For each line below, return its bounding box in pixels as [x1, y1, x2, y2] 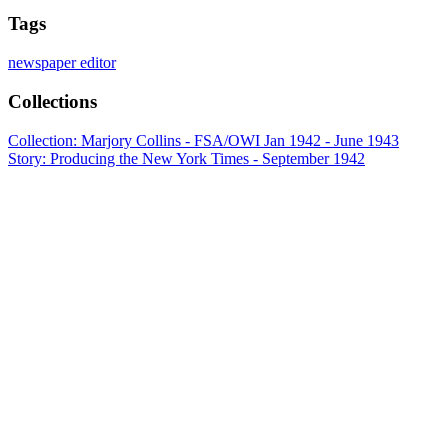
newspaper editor [8, 54, 116, 72]
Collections [8, 90, 97, 112]
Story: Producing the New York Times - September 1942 [8, 149, 365, 167]
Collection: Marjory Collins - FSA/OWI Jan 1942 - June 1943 [8, 131, 399, 149]
